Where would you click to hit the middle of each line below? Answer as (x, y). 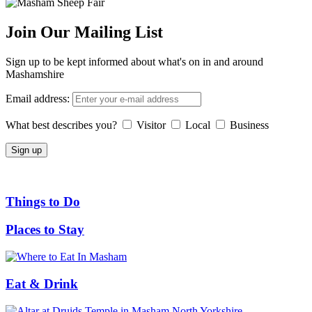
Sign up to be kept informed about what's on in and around (134, 61)
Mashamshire (35, 74)
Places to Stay (45, 230)
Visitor (151, 125)
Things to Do (43, 201)
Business (249, 125)
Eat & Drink (42, 283)
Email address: (38, 98)
